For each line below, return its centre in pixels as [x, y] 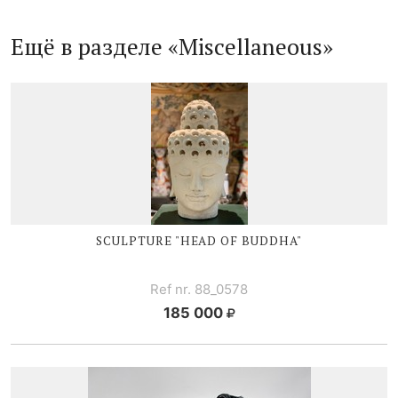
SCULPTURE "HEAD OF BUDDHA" [199, 240]
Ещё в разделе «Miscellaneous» [172, 47]
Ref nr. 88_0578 [199, 289]
